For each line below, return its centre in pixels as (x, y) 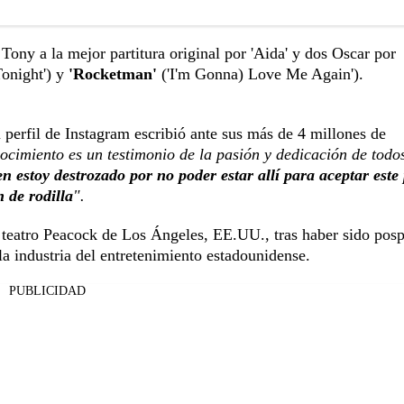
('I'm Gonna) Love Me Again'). (262, 74)
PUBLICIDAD (47, 291)
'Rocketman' (115, 74)
